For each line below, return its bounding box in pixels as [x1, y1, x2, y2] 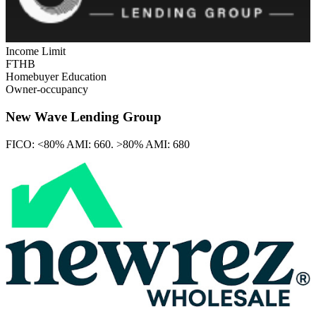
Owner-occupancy [6, 83, 88, 96]
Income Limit [6, 45, 66, 58]
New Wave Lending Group [6, 109, 162, 125]
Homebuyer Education [6, 71, 107, 83]
